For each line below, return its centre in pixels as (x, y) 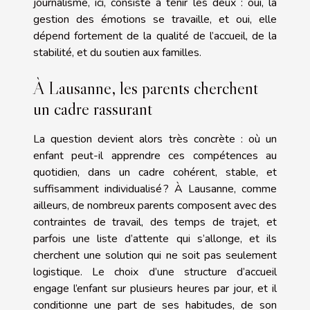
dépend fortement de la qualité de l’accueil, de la (155, 36)
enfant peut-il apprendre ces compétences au (155, 156)
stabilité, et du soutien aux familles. (117, 53)
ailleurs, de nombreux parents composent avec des (155, 206)
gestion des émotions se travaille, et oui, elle (155, 20)
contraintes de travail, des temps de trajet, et (155, 222)
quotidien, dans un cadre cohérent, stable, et (155, 173)
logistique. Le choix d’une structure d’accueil (155, 272)
